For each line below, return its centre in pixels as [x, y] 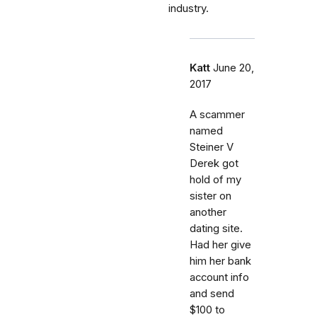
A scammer [217, 115]
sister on [211, 196]
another [208, 212]
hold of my [215, 180]
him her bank [220, 261]
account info [219, 277]
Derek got [214, 163]
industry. [189, 8]
